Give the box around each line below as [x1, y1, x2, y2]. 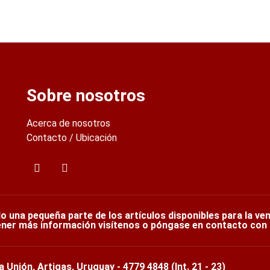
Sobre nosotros [26, 85, 145, 105]
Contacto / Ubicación [26, 131, 117, 143]
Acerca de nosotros [26, 117, 110, 129]
